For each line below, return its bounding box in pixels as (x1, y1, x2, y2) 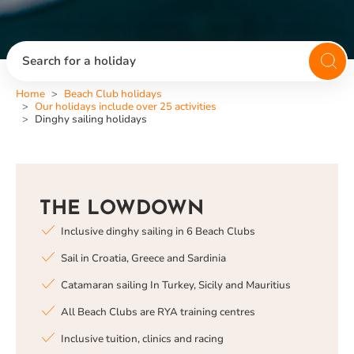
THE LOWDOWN (40, 199, 204, 219)
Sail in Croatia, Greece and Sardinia (61, 251, 226, 265)
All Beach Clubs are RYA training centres (61, 305, 255, 319)
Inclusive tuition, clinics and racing (61, 332, 224, 346)
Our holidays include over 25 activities (35, 100, 217, 114)
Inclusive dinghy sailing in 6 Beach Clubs (61, 224, 255, 239)
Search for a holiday (22, 53, 136, 69)
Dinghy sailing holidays (35, 112, 147, 126)
